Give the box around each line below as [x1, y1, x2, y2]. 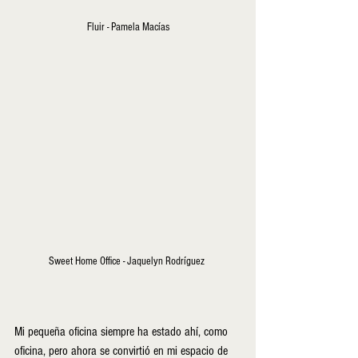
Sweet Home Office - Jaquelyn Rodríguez [49, 255, 207, 268]
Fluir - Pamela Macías [86, 21, 169, 34]
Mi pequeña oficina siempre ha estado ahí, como [14, 324, 231, 340]
